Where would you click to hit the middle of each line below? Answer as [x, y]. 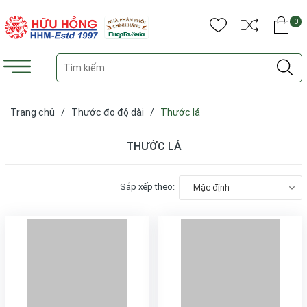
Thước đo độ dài [108, 112]
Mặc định [211, 187]
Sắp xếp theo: [147, 187]
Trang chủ [33, 112]
